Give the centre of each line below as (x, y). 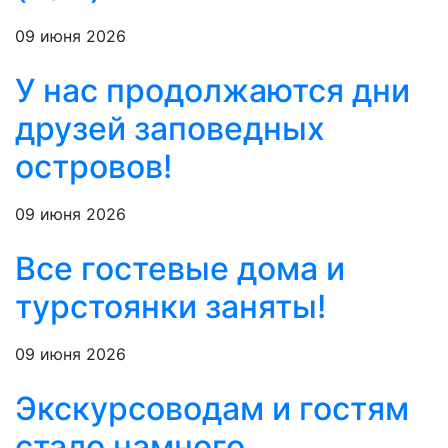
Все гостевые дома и (180, 269)
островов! (93, 167)
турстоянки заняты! (170, 307)
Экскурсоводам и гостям (212, 409)
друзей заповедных (170, 129)
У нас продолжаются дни (212, 91)
